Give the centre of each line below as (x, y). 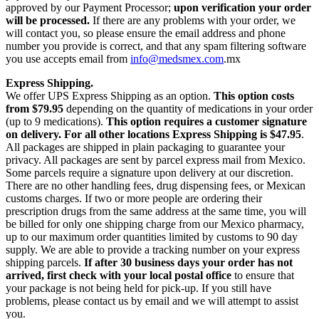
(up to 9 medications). (56, 121)
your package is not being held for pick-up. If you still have (138, 288)
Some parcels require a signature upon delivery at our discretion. (150, 172)
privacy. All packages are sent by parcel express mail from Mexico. (156, 159)
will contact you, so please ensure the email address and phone (146, 33)
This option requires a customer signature (206, 121)
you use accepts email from (68, 58)
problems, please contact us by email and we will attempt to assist (152, 300)
